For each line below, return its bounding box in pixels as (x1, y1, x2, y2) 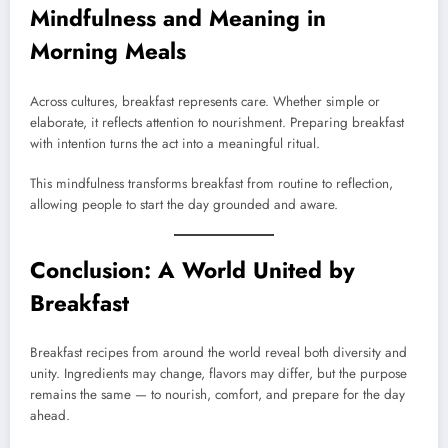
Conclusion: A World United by (30, 253, 355, 286)
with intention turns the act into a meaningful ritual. (30, 133, 320, 153)
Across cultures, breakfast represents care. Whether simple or (30, 91, 380, 111)
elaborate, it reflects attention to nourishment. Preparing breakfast (30, 112, 404, 132)
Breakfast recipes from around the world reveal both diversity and (30, 343, 407, 363)
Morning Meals (30, 35, 186, 68)
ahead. (30, 406, 70, 426)
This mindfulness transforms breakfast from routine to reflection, (30, 173, 393, 193)
